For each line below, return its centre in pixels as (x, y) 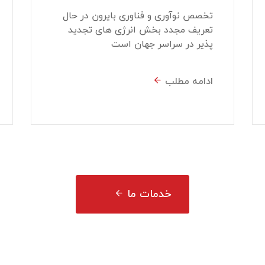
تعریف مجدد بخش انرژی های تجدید (140, 29)
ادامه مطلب (189, 81)
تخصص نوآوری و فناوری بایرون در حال (138, 15)
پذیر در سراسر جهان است (162, 43)
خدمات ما (149, 194)
